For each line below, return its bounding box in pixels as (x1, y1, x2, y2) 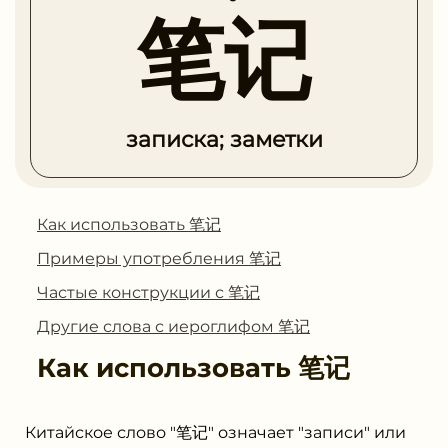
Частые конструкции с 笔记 (37, 282, 260, 302)
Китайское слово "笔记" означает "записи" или (25, 422, 406, 442)
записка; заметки (125, 125, 323, 153)
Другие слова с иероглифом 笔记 (37, 316, 310, 336)
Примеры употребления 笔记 (37, 248, 281, 268)
